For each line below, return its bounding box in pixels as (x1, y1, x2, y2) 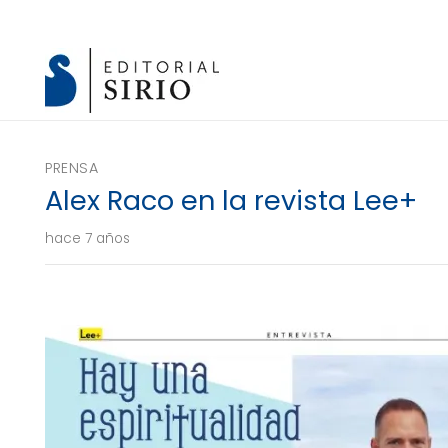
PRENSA (45, 158, 99, 178)
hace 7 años (45, 229, 130, 248)
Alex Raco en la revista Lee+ (45, 182, 417, 219)
